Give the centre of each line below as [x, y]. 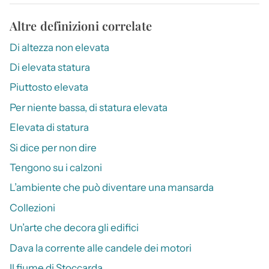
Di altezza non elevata [59, 47]
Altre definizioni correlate [81, 25]
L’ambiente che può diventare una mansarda [112, 188]
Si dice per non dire [53, 147]
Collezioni [32, 207]
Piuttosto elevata [49, 87]
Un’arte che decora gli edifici [74, 228]
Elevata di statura [49, 128]
